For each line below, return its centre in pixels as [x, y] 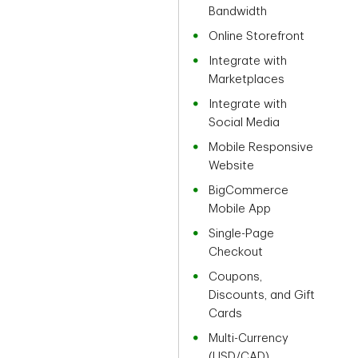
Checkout [236, 253]
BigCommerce [249, 191]
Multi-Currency [249, 339]
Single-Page [242, 234]
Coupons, [236, 277]
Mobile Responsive [261, 148]
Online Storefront [257, 37]
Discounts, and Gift [262, 296]
